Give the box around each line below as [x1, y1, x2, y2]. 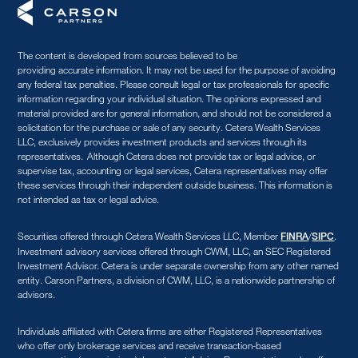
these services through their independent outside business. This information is [18, 178, 333, 191]
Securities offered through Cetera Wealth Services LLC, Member [18, 229, 281, 242]
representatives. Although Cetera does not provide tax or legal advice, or [18, 149, 316, 162]
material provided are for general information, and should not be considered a [18, 106, 332, 119]
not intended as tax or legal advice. [18, 193, 160, 205]
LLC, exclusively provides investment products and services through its [18, 135, 308, 148]
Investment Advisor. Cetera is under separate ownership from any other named [18, 259, 340, 272]
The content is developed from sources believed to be [18, 49, 238, 62]
